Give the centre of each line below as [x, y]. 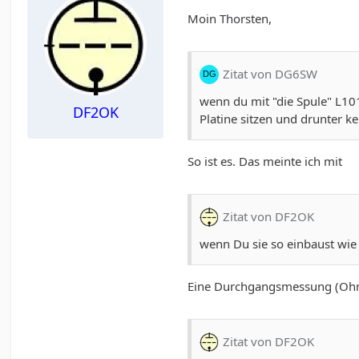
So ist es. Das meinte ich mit [265, 161]
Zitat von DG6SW [270, 74]
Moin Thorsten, [230, 18]
